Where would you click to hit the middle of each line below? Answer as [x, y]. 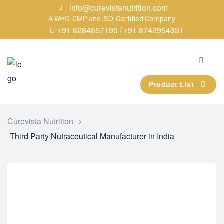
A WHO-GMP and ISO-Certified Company [112, 19]
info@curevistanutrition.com [118, 7]
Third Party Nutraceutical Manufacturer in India [92, 136]
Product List [172, 84]
